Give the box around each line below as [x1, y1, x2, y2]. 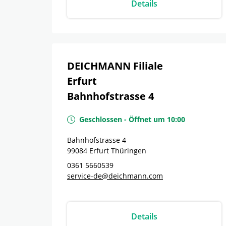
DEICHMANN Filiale [67, 59, 163, 73]
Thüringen [111, 146, 146, 155]
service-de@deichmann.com [67, 171, 163, 181]
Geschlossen [79, 115, 122, 124]
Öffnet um [129, 115, 165, 124]
